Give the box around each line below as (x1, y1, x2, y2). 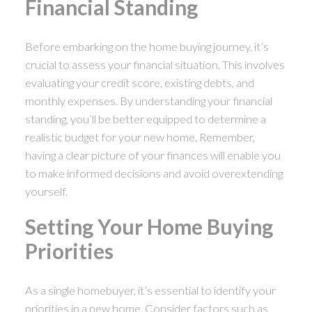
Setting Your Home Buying (24, 213, 273, 239)
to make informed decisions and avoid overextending (24, 166, 283, 180)
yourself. (24, 184, 68, 198)
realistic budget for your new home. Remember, (24, 130, 255, 143)
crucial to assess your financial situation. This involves (24, 57, 285, 71)
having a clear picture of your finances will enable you (24, 148, 281, 162)
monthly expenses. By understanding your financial (24, 93, 272, 107)
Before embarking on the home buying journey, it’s (24, 39, 269, 53)
